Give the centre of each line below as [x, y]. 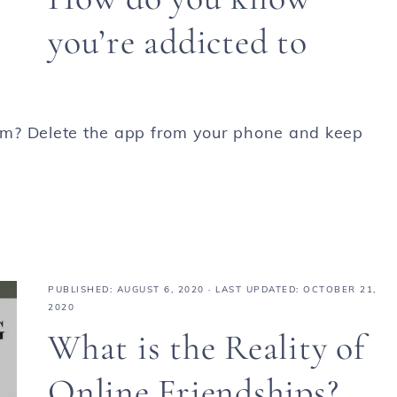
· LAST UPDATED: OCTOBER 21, [290, 290]
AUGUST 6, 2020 [160, 290]
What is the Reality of [206, 348]
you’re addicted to [178, 41]
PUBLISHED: [82, 290]
